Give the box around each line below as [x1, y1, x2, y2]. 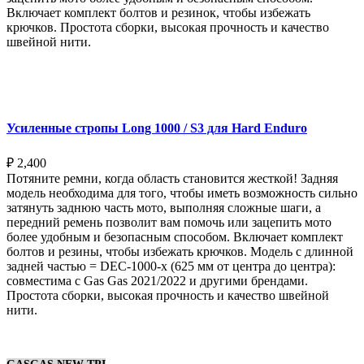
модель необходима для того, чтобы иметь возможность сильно [6, 185, 357, 200]
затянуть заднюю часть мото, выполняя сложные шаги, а [6, 200, 321, 214]
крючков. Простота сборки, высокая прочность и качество [6, 20, 329, 35]
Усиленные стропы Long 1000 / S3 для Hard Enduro [6, 121, 307, 136]
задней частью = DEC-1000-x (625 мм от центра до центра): [6, 258, 336, 273]
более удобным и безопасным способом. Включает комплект [6, 229, 343, 244]
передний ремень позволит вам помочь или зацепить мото [6, 214, 331, 229]
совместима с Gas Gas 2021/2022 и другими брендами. [6, 273, 308, 288]
